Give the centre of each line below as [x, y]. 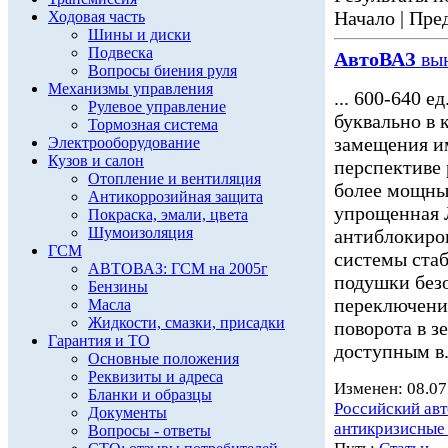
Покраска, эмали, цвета [168, 214]
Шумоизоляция [140, 232]
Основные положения [163, 358]
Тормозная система [153, 124]
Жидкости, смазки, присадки [186, 322]
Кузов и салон [96, 160]
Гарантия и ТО [99, 340]
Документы [127, 412]
